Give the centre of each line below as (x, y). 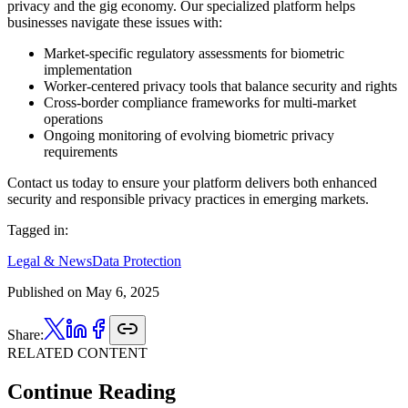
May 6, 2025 (122, 291)
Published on (45, 291)
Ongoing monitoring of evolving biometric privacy (189, 135)
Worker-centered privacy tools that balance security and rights (220, 86)
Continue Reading (92, 391)
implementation (88, 69)
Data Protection (137, 260)
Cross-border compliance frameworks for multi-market (200, 102)
